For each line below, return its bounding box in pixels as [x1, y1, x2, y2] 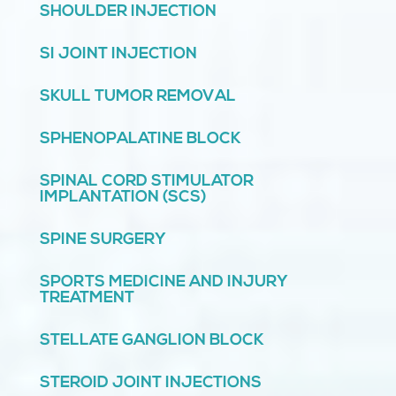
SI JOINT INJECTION [39, 46, 197, 64]
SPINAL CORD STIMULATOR [39, 173, 254, 191]
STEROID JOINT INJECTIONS [39, 375, 262, 392]
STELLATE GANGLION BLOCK [39, 332, 264, 350]
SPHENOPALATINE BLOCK [39, 131, 241, 148]
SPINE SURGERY [39, 232, 166, 249]
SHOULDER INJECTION [39, 4, 217, 21]
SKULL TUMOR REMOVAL [39, 88, 236, 106]
